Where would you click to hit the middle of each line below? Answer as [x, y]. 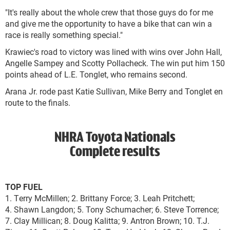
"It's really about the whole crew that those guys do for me [109, 12]
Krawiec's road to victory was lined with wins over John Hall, [113, 52]
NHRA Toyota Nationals [115, 138]
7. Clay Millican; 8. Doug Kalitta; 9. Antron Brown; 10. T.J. [107, 221]
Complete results [115, 152]
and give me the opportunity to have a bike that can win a [109, 23]
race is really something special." [64, 35]
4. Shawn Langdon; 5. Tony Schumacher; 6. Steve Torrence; [112, 209]
